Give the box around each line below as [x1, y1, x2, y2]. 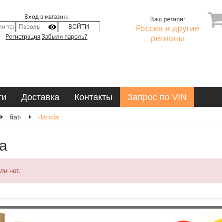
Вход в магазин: [24, 13, 69, 21]
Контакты [74, 92, 112, 102]
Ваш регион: [150, 15, 185, 23]
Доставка [21, 92, 59, 102]
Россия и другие [135, 23, 199, 34]
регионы [150, 33, 184, 44]
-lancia [38, 113, 59, 121]
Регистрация [5, 33, 41, 41]
